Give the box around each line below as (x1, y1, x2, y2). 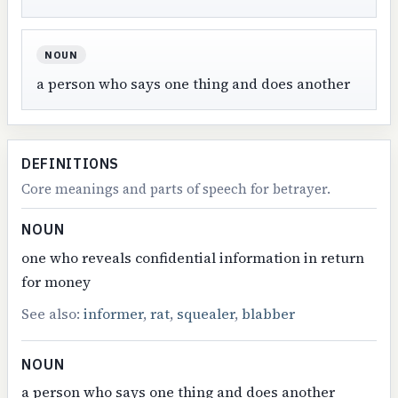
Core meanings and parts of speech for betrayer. (21, 179, 331, 198)
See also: (21, 303, 84, 323)
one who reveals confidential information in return (21, 247, 365, 267)
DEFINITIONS (21, 154, 120, 172)
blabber (242, 303, 296, 323)
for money (21, 271, 92, 291)
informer (84, 303, 144, 323)
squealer (177, 303, 235, 323)
